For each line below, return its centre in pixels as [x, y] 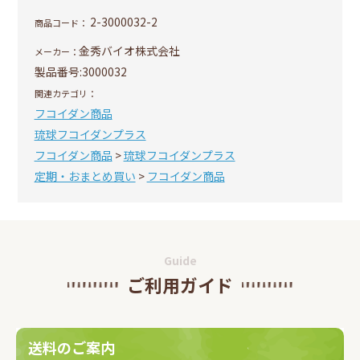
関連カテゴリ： [65, 93]
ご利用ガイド [180, 285]
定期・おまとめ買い [85, 176]
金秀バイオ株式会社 [129, 50]
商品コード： [61, 22]
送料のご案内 [72, 347]
